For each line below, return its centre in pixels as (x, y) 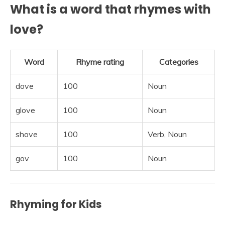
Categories (179, 62)
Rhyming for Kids (56, 204)
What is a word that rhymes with (110, 10)
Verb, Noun (167, 134)
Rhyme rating (100, 62)
